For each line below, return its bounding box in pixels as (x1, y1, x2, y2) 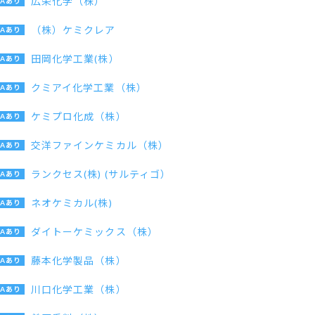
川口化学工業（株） (31, 283, 127, 295)
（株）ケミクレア (31, 24, 116, 36)
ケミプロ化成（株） (31, 110, 127, 122)
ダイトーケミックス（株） (31, 226, 158, 238)
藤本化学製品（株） (31, 255, 127, 266)
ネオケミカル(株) (31, 197, 112, 209)
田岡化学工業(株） (31, 53, 120, 65)
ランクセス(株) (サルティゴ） (31, 168, 172, 180)
